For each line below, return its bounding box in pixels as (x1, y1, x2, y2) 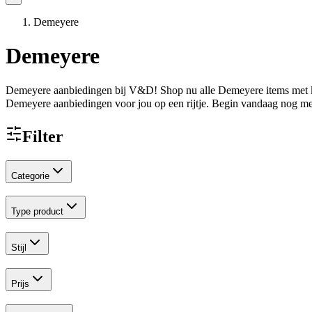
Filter (22, 127, 63, 146)
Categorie (11, 170, 49, 181)
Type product (11, 206, 63, 217)
